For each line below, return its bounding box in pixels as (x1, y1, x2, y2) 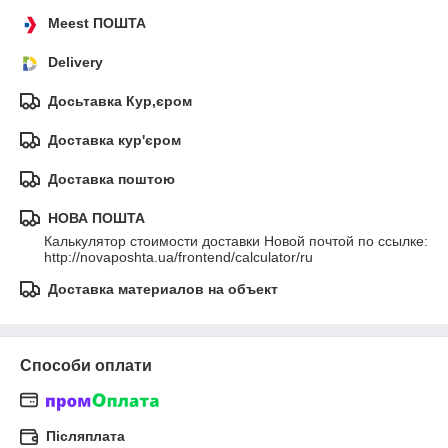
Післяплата (46, 428, 125, 445)
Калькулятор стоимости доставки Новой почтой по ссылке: (44, 233, 428, 249)
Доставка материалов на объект (48, 281, 278, 297)
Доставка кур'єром (48, 132, 181, 148)
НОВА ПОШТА (48, 210, 145, 226)
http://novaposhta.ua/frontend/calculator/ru (44, 249, 313, 265)
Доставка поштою (48, 171, 175, 187)
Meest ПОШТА (48, 15, 146, 31)
